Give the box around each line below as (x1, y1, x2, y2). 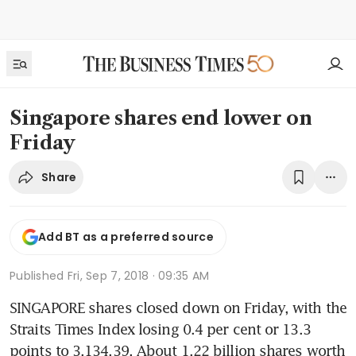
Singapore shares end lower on (10, 106, 312, 130)
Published (10, 267, 68, 284)
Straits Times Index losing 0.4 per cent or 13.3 (10, 319, 311, 338)
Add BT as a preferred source (38, 229, 214, 246)
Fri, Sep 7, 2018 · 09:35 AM (67, 267, 210, 284)
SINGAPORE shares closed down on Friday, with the (10, 298, 346, 316)
